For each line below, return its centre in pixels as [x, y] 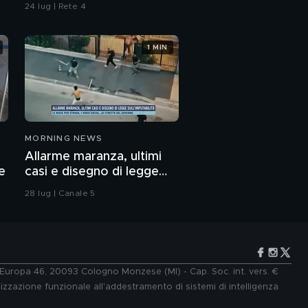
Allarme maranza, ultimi [93, 157]
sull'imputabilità [69, 187]
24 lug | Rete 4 [55, 7]
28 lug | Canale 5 [60, 194]
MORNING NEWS [64, 139]
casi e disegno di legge [92, 172]
